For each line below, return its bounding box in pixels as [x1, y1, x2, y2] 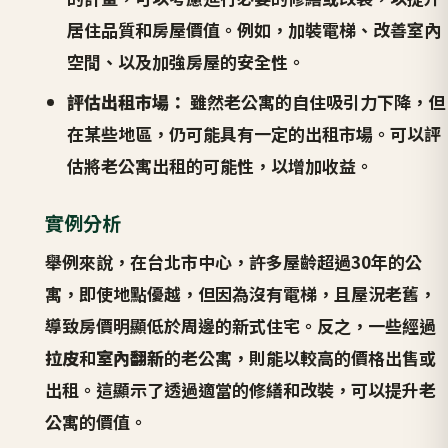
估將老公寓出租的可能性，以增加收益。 [67, 153, 374, 179]
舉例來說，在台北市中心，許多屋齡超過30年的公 [44, 248, 422, 274]
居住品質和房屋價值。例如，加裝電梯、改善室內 [67, 17, 442, 43]
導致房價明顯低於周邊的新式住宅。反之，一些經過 [44, 312, 436, 338]
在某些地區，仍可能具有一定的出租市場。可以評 [67, 121, 442, 147]
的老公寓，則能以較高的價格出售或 [163, 344, 436, 370]
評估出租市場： [67, 89, 187, 115]
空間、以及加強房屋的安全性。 [67, 49, 306, 75]
